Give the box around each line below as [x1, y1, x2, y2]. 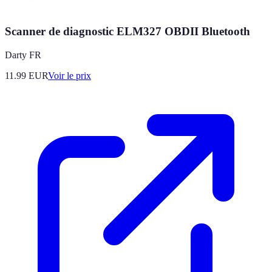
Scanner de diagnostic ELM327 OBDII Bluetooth [5, 25, 250, 38]
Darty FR [5, 50, 41, 60]
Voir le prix [48, 70, 91, 81]
